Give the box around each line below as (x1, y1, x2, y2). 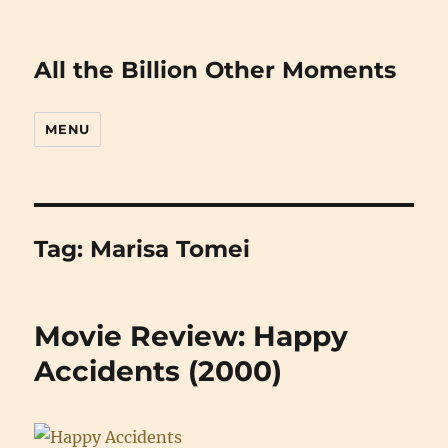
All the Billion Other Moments (34, 56, 397, 84)
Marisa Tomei (90, 235, 251, 263)
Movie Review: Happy (34, 319, 349, 353)
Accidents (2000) (34, 354, 283, 388)
